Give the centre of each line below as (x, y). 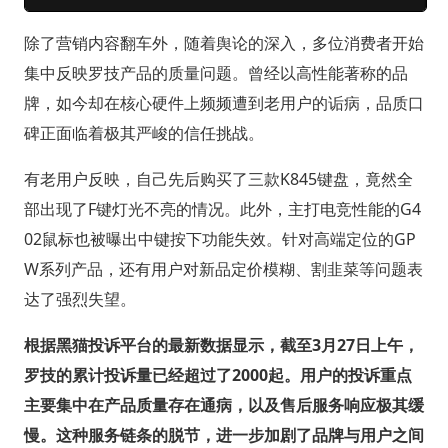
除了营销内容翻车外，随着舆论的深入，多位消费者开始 (223, 42)
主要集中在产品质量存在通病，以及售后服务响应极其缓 (223, 404)
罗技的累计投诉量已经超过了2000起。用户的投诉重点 (217, 374)
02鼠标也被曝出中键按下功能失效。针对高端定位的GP (219, 238)
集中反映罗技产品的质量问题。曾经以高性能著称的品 (215, 72)
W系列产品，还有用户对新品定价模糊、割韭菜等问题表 (223, 268)
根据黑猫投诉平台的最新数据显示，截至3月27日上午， (221, 344)
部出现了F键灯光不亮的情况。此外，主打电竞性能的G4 (222, 208)
